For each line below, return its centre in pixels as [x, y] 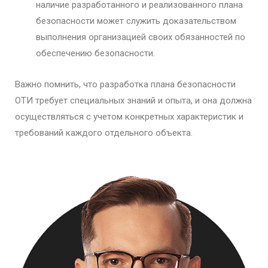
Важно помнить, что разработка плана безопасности [125, 84]
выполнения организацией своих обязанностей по [141, 37]
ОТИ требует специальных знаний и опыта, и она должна [133, 100]
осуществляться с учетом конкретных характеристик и [129, 116]
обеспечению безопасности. [95, 53]
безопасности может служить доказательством [136, 21]
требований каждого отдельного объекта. [104, 133]
